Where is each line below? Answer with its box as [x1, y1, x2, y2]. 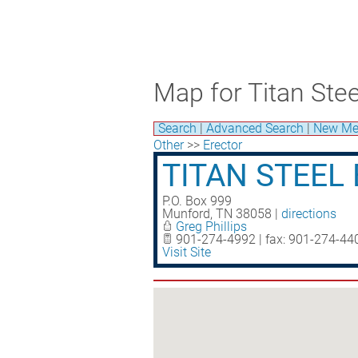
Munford [162, 206, 210, 221]
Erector [203, 137, 242, 153]
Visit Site [162, 245, 211, 260]
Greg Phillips [176, 219, 247, 234]
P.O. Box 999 [162, 193, 232, 209]
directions [281, 206, 336, 221]
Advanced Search [206, 121, 304, 136]
